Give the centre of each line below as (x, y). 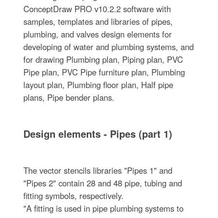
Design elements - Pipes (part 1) (98, 133)
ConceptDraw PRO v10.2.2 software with (97, 9)
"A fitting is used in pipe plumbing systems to (103, 208)
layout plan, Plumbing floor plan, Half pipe (98, 84)
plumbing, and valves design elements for (97, 34)
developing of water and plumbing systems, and (108, 46)
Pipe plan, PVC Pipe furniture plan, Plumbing (104, 72)
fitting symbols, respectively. (73, 195)
